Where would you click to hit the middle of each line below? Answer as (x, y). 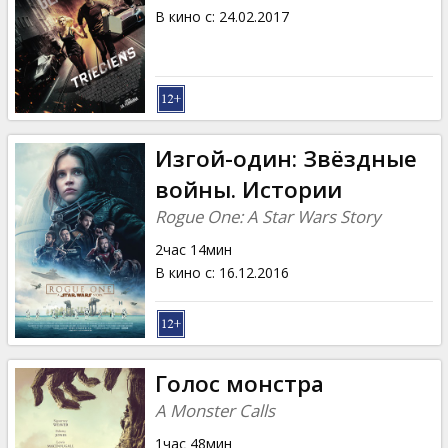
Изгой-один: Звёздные (285, 158)
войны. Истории (248, 189)
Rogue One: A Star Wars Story (267, 216)
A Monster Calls (214, 410)
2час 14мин (193, 249)
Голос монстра (239, 383)
